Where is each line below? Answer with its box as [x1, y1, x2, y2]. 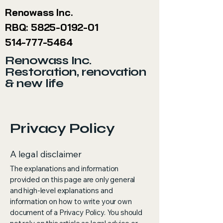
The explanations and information [10, 164, 119, 173]
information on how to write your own [10, 197, 132, 206]
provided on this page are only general [10, 175, 135, 184]
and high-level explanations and [10, 186, 113, 195]
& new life [5, 77, 64, 90]
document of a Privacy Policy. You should [10, 208, 143, 217]
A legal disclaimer [10, 148, 82, 160]
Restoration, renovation [5, 65, 146, 79]
